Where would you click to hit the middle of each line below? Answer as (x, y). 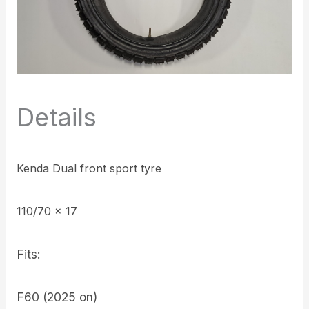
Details (57, 117)
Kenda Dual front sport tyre (89, 168)
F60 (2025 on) (57, 297)
